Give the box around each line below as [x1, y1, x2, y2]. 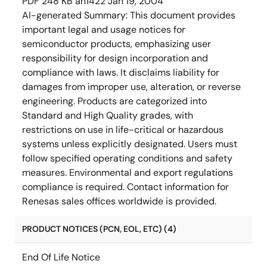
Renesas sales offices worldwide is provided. [22, 195, 216, 207]
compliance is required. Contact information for [22, 181, 229, 193]
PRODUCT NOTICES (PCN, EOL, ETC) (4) [22, 223, 176, 234]
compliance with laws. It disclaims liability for [22, 66, 219, 79]
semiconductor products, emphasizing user [22, 38, 211, 50]
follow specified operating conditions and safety [22, 152, 232, 164]
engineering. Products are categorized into [22, 95, 207, 107]
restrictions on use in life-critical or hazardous [22, 123, 223, 136]
